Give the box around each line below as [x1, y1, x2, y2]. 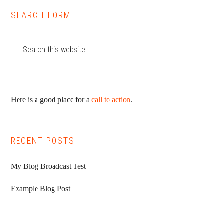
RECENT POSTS [11, 135, 75, 146]
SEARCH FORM [11, 10, 72, 20]
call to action [91, 95, 131, 104]
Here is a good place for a [11, 95, 92, 104]
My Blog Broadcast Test [11, 162, 86, 171]
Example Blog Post [11, 184, 71, 193]
